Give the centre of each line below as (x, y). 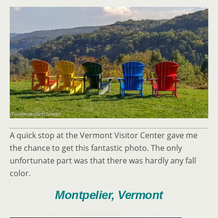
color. (20, 173)
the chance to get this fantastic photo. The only (96, 148)
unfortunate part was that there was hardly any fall (103, 161)
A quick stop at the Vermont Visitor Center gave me (104, 136)
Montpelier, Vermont (109, 195)
